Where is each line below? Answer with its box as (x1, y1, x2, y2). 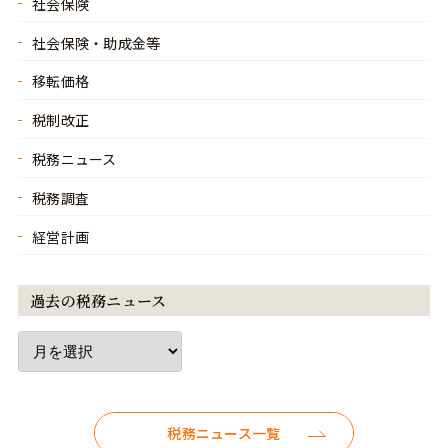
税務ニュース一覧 (167, 426, 281, 443)
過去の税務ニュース (29, 290, 167, 312)
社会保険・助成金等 (31, 35, 161, 52)
